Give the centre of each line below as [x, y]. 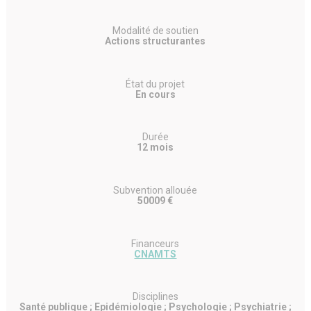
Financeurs [155, 243]
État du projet [155, 84]
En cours [155, 94]
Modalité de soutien [155, 30]
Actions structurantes [155, 41]
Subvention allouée [155, 190]
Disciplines [155, 297]
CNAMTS [155, 254]
